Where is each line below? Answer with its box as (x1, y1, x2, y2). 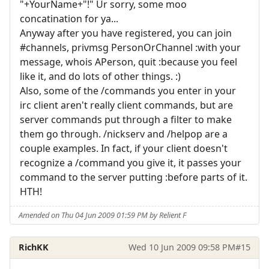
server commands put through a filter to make (20, 113, 232, 127)
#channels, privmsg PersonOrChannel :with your (20, 41, 241, 55)
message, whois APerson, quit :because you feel (20, 55, 237, 69)
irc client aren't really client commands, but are (20, 98, 233, 112)
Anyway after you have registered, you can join (20, 26, 232, 40)
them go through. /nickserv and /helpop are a (20, 127, 228, 141)
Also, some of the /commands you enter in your (20, 84, 236, 98)
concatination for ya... (20, 12, 118, 26)
